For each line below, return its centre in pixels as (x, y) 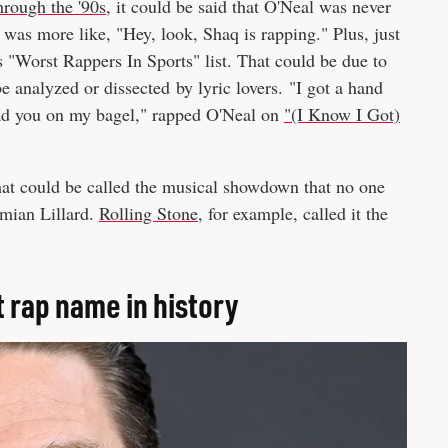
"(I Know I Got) (342, 114)
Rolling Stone (148, 213)
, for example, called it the (293, 213)
